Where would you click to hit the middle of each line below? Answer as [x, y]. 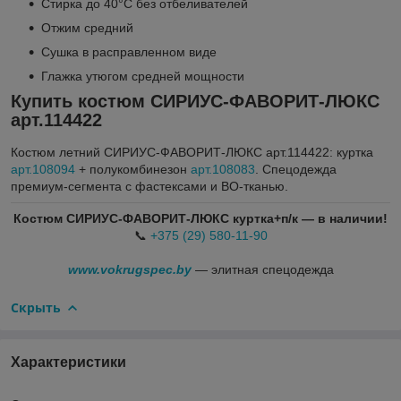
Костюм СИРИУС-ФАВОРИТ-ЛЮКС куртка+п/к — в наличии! [200, 218]
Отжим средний [87, 28]
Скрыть [36, 307]
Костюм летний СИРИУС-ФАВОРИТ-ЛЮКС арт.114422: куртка [192, 152]
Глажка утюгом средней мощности [143, 76]
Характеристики [68, 362]
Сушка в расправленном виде [129, 52]
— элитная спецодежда [262, 269]
